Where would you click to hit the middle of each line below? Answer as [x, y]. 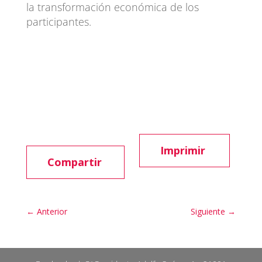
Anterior [52, 211]
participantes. [58, 21]
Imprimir [182, 150]
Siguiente [208, 211]
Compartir [74, 162]
